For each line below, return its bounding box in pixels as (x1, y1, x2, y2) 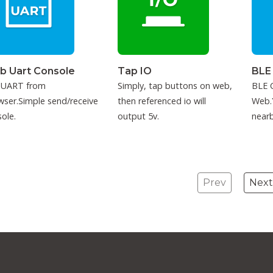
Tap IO (117, 65, 152, 77)
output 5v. (117, 110, 159, 122)
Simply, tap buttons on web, (117, 80, 232, 91)
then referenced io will (117, 95, 206, 107)
